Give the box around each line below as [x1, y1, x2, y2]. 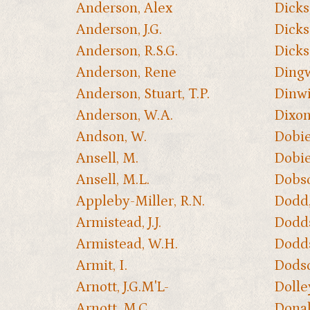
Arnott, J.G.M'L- [76, 278, 169, 295]
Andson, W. [76, 128, 147, 145]
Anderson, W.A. [76, 107, 173, 124]
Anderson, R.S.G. [76, 42, 178, 60]
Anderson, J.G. [76, 21, 162, 38]
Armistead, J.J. [76, 214, 161, 231]
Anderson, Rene [76, 64, 176, 81]
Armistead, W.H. [76, 235, 178, 253]
